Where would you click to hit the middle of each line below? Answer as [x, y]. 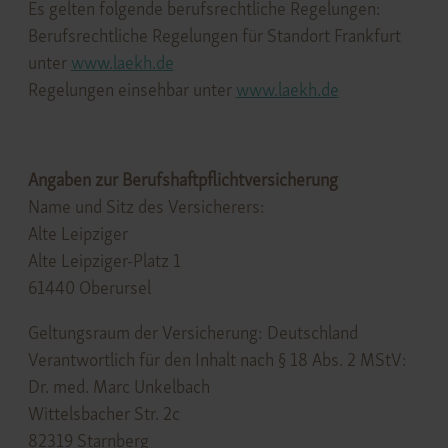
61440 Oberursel [89, 287]
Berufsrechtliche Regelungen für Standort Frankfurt [214, 35]
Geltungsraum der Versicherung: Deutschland [192, 332]
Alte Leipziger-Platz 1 [104, 260]
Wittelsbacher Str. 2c [103, 413]
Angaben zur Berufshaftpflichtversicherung [182, 179]
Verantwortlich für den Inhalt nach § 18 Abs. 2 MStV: [217, 359]
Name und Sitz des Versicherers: [146, 206]
